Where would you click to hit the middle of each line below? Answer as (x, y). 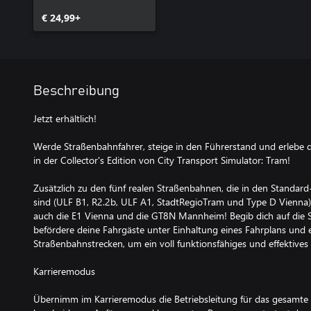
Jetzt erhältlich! (65, 118)
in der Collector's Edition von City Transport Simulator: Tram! (162, 160)
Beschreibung (76, 91)
